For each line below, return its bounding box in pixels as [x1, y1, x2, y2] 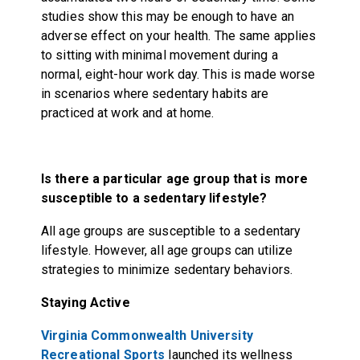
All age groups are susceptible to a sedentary [40, 223, 301, 239]
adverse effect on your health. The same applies [40, 27, 317, 43]
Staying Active [41, 294, 130, 310]
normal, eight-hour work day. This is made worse [40, 66, 316, 82]
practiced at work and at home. [40, 104, 215, 121]
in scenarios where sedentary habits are [40, 85, 269, 101]
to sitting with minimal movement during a [40, 47, 278, 63]
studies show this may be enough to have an [40, 8, 294, 24]
